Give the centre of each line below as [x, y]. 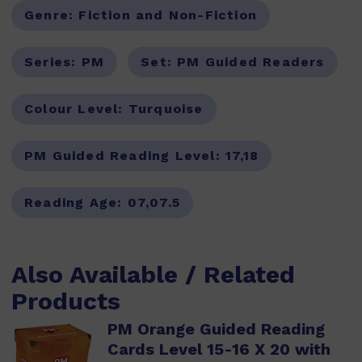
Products [66, 301]
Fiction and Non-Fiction [168, 15]
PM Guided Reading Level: [125, 156]
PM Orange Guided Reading [216, 329]
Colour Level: [76, 109]
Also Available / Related [153, 274]
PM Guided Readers [251, 62]
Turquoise [166, 109]
